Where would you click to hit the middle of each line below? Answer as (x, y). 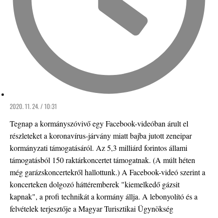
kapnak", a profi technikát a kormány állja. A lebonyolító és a (104, 196)
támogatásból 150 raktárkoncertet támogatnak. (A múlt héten (102, 160)
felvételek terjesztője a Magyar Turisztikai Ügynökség (91, 208)
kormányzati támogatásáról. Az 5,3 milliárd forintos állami (99, 147)
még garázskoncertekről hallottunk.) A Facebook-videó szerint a (108, 172)
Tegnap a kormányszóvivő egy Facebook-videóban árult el (99, 123)
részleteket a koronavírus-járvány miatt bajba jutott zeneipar (101, 135)
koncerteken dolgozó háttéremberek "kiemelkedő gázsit (95, 184)
